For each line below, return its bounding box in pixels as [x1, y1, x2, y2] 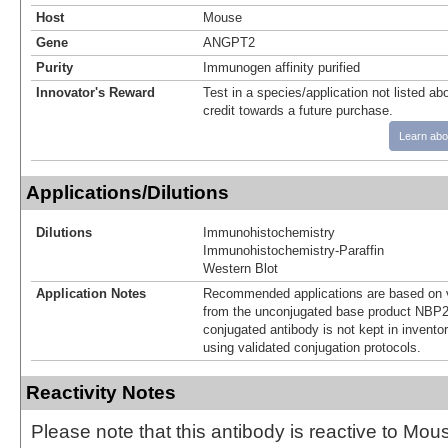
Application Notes [36, 285, 146, 301]
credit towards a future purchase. [203, 102, 393, 118]
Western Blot [203, 260, 278, 276]
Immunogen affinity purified [203, 59, 360, 75]
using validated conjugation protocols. [203, 339, 421, 355]
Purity [36, 59, 73, 75]
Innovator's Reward [36, 84, 155, 100]
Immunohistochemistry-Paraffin [203, 242, 384, 258]
